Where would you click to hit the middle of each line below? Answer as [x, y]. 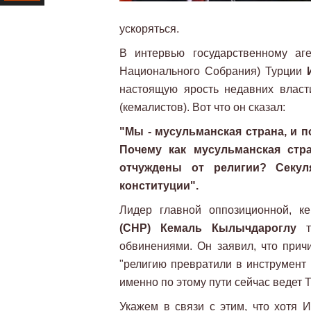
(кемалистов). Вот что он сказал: [202, 107]
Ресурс [19, 19]
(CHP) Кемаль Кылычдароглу [208, 228]
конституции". [159, 186]
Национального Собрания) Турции [213, 71]
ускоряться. [149, 29]
